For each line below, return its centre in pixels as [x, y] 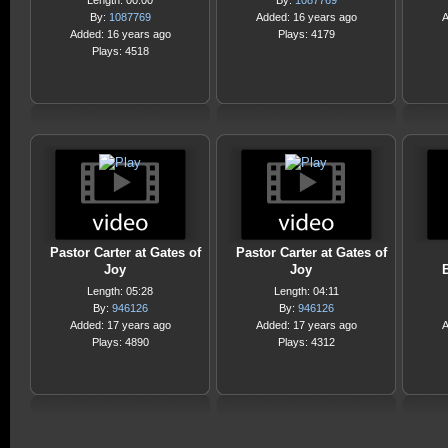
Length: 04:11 [306, 291]
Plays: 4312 [306, 342]
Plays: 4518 [120, 51]
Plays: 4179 [306, 34]
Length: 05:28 [120, 291]
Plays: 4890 [120, 342]
